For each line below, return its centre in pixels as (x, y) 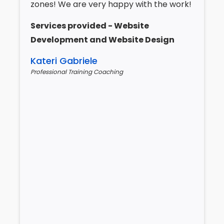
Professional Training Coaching (77, 71)
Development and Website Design (102, 39)
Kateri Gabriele (64, 60)
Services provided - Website (90, 25)
